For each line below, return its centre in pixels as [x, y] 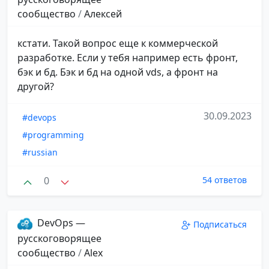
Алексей [103, 14]
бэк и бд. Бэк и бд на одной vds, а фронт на [118, 72]
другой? [36, 86]
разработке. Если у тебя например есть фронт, [128, 57]
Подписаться [220, 225]
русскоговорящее [59, 239]
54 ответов [225, 180]
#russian [40, 152]
